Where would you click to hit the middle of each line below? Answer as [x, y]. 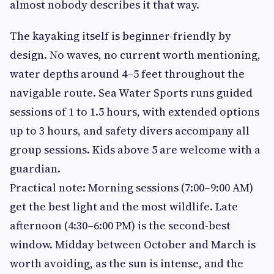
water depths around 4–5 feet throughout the [127, 74]
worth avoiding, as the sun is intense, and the [127, 264]
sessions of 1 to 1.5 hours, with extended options [135, 112]
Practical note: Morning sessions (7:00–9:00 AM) [131, 188]
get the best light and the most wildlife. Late [124, 207]
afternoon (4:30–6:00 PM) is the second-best [120, 226]
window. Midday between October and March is [133, 245]
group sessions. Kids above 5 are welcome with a [135, 150]
